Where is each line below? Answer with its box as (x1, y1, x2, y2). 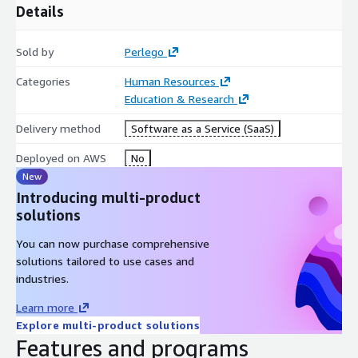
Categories (16, 74, 70, 88)
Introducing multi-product (16, 188, 201, 206)
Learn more (16, 300, 74, 314)
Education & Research (124, 91, 234, 105)
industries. (16, 271, 69, 285)
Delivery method (16, 121, 101, 135)
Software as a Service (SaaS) (130, 121, 274, 135)
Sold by (16, 44, 54, 58)
